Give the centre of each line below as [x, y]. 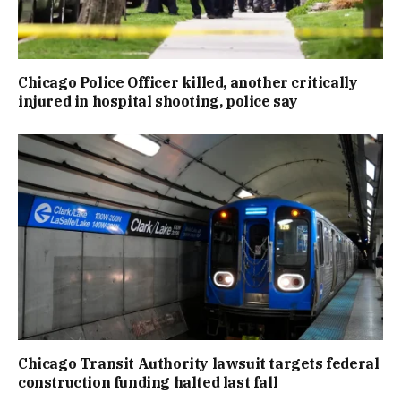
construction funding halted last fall [148, 382]
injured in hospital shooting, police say [158, 102]
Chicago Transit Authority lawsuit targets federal [199, 363]
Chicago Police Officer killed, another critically [188, 83]
